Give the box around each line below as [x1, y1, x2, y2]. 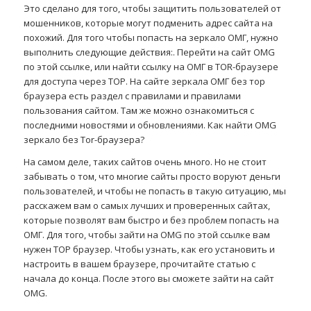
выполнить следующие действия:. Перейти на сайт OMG [23, 45, 275, 58]
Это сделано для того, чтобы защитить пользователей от [23, 1, 281, 15]
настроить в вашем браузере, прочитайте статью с [23, 257, 255, 270]
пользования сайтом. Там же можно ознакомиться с [23, 103, 254, 117]
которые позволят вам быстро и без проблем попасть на [23, 213, 279, 226]
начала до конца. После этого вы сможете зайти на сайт [23, 271, 274, 285]
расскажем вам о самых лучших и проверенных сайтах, [23, 199, 270, 212]
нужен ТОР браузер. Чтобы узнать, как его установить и [23, 242, 275, 255]
